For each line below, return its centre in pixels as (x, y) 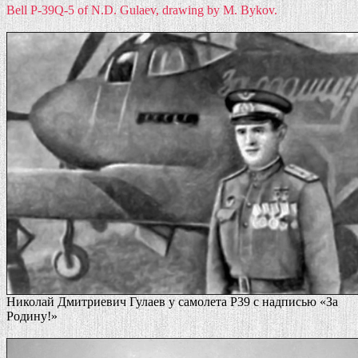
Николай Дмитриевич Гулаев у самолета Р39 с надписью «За (172, 302)
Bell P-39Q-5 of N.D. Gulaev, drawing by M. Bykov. (142, 10)
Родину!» (32, 316)
